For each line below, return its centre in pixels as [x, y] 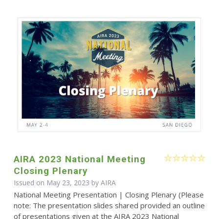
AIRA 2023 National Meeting [79, 159]
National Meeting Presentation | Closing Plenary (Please [109, 195]
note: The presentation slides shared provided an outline [109, 206]
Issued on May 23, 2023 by [57, 183]
